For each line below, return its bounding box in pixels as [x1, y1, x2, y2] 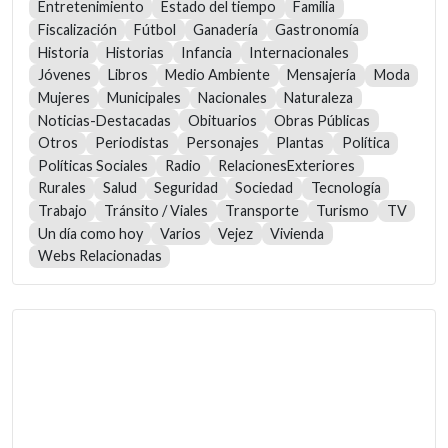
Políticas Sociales [37, 156, 148, 174]
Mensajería [287, 66, 357, 84]
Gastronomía [275, 21, 360, 39]
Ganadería [193, 21, 259, 39]
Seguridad [154, 179, 219, 197]
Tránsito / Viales [103, 202, 208, 220]
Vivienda [270, 224, 325, 242]
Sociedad [235, 179, 294, 197]
